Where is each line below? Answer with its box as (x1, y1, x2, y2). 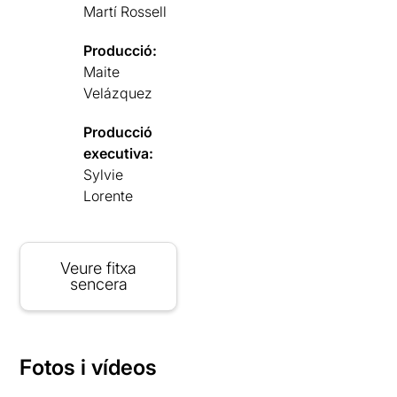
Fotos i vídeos (19, 354, 158, 380)
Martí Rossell (83, 3, 167, 20)
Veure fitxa (60, 259, 137, 277)
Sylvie (83, 166, 124, 183)
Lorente (83, 187, 134, 205)
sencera (69, 275, 128, 293)
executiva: (83, 144, 154, 162)
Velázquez (83, 84, 153, 102)
